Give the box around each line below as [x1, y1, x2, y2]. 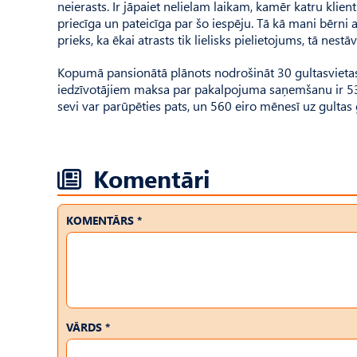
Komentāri [93, 162, 210, 194]
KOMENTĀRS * [66, 213, 142, 228]
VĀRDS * [66, 320, 110, 335]
